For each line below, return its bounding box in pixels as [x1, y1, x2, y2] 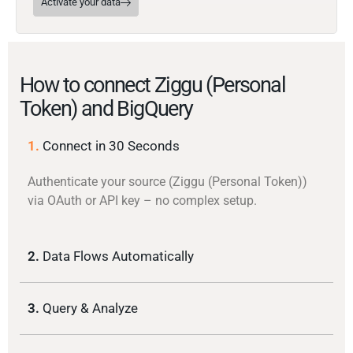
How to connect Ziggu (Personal [20, 72, 285, 98]
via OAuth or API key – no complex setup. [28, 193, 257, 209]
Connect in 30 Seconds [43, 138, 180, 154]
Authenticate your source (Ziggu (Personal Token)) [28, 174, 307, 190]
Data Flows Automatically [43, 248, 194, 265]
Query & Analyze [43, 300, 138, 317]
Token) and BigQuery [20, 96, 193, 122]
